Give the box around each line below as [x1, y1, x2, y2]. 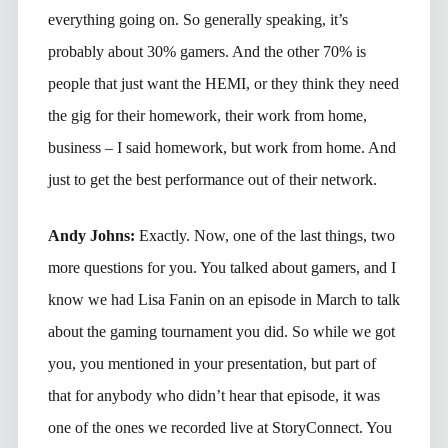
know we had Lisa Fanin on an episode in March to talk [47, 290, 400, 308]
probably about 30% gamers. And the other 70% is [47, 42, 366, 60]
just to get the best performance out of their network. [47, 170, 377, 188]
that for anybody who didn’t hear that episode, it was [47, 386, 380, 404]
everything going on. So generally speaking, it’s [47, 10, 348, 28]
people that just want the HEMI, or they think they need [47, 74, 399, 92]
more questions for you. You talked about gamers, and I [47, 258, 396, 276]
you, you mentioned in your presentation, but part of [47, 354, 376, 372]
